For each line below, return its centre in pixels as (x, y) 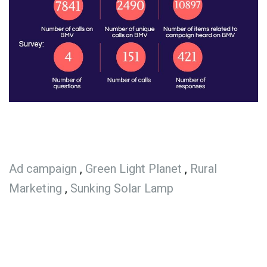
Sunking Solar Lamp (122, 188)
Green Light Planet (133, 168)
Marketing (35, 188)
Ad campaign (43, 168)
